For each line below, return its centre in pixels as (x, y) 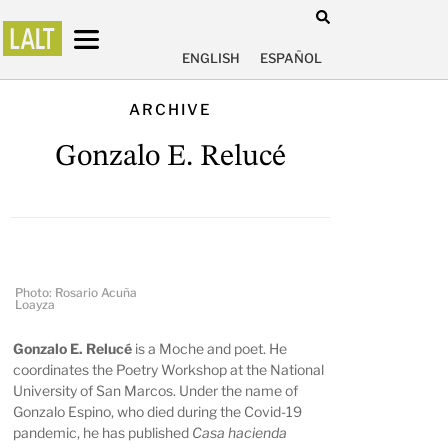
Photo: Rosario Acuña (76, 292)
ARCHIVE (170, 109)
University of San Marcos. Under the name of (156, 391)
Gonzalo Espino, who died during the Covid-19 (158, 412)
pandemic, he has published (103, 433)
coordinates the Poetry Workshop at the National (169, 370)
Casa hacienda (240, 433)
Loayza (35, 304)
